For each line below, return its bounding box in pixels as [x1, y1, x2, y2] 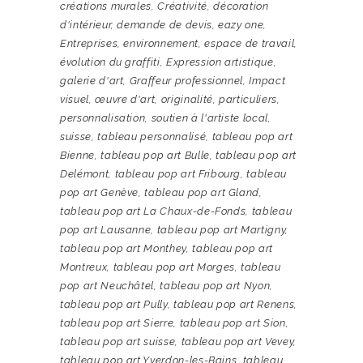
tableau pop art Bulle [100, 149, 210, 162]
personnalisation [60, 112, 146, 125]
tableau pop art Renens [173, 298, 295, 311]
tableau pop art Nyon [160, 280, 271, 293]
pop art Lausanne [60, 224, 152, 237]
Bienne [60, 149, 95, 162]
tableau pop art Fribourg [114, 168, 241, 181]
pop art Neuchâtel [60, 280, 155, 293]
